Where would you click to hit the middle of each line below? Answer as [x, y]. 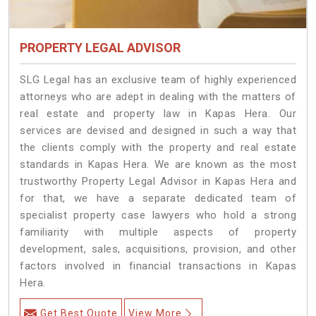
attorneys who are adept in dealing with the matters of [158, 97]
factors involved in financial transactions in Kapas [158, 266]
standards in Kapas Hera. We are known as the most [158, 165]
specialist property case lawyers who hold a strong [158, 215]
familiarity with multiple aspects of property [158, 232]
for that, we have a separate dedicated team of [158, 199]
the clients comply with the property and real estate [158, 148]
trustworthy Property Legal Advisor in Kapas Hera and [158, 182]
